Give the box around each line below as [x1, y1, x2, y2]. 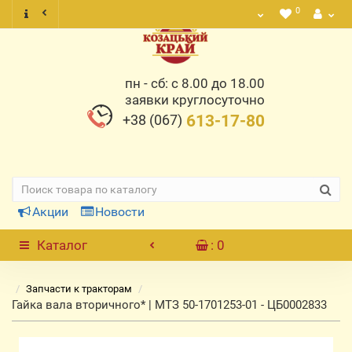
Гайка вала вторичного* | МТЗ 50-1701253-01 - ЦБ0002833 [12, 298, 327, 312]
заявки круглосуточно [125, 92, 265, 108]
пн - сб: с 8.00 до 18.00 [125, 75, 265, 91]
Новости [95, 204, 145, 219]
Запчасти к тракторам [26, 283, 132, 295]
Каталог [37, 237, 87, 253]
